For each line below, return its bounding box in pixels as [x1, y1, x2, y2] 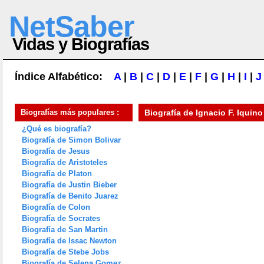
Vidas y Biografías [12, 35, 149, 54]
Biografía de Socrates [22, 214, 100, 223]
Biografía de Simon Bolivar [22, 136, 121, 144]
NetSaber [9, 10, 134, 43]
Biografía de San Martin [22, 225, 108, 234]
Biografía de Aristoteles [22, 158, 107, 167]
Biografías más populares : [21, 108, 119, 117]
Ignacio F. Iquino [196, 108, 263, 117]
